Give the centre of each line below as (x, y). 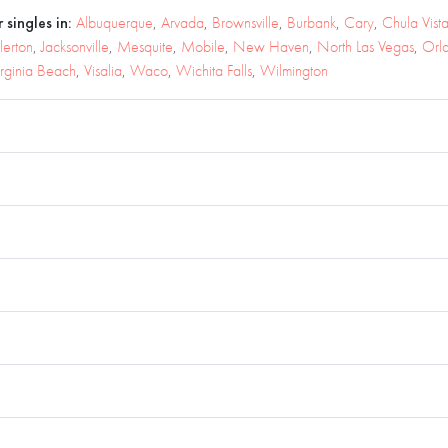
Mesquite (145, 46)
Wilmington (294, 70)
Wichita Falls (214, 70)
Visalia (103, 70)
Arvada (182, 22)
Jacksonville (75, 46)
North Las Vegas (365, 46)
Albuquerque (114, 22)
